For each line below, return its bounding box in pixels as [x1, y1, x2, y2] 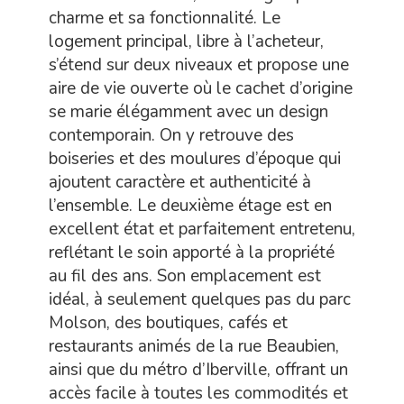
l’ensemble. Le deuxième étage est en [49, 194, 332, 217]
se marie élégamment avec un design [49, 100, 328, 124]
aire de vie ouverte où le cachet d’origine [49, 77, 353, 100]
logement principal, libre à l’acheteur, [49, 30, 324, 53]
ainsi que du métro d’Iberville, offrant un [49, 358, 348, 381]
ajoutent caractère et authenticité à [49, 170, 311, 194]
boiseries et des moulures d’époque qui [49, 147, 341, 170]
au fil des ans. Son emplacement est [49, 264, 321, 288]
